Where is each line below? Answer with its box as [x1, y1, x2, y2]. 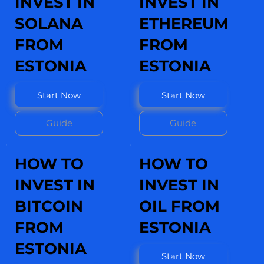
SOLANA [15, 14, 83, 34]
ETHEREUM [138, 14, 229, 34]
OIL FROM [138, 196, 220, 216]
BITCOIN [15, 196, 83, 216]
